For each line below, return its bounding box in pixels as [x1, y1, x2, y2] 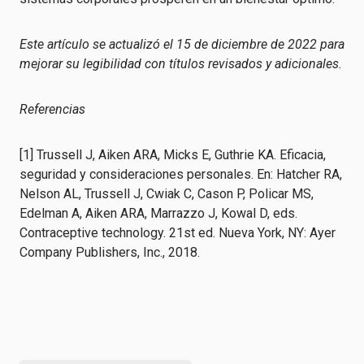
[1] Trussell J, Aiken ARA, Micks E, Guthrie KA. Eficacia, [19, 147, 326, 162]
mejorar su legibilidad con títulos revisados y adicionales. [19, 56, 342, 71]
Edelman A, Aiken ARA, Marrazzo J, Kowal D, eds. [19, 206, 297, 221]
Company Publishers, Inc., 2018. [19, 245, 200, 260]
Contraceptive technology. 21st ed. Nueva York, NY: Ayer [19, 225, 336, 240]
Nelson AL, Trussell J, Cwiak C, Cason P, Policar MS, [19, 186, 314, 201]
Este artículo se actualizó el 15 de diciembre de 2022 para [19, 37, 344, 52]
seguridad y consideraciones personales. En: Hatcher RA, [19, 167, 342, 182]
